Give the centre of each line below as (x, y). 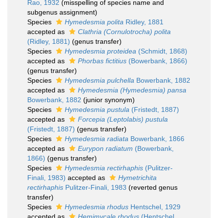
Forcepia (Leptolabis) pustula (123, 119)
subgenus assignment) (62, 12)
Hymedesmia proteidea (100, 51)
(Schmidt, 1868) (162, 51)
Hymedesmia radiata (97, 139)
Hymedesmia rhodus (97, 207)
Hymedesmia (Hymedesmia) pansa (132, 90)
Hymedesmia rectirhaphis (104, 168)
